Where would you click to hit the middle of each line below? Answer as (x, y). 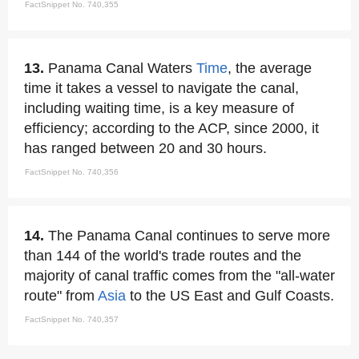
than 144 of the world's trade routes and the (163, 256)
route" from (61, 296)
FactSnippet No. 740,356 (72, 172)
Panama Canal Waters (122, 68)
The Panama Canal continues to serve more (189, 236)
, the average (270, 68)
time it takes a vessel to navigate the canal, (161, 88)
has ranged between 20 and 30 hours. (145, 148)
